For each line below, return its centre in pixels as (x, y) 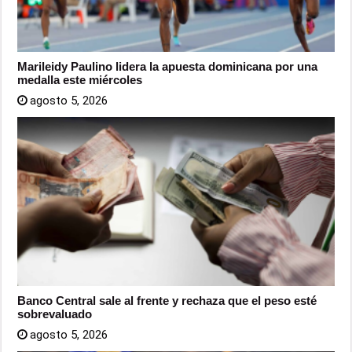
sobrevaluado (55, 314)
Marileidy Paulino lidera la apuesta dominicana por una (168, 67)
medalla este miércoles (80, 80)
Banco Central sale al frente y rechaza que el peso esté (167, 301)
